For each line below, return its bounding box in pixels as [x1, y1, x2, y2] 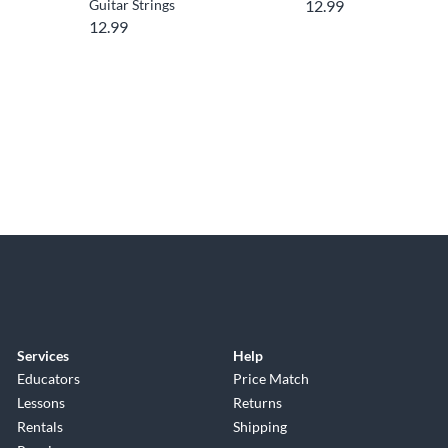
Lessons [16, 393, 65, 411]
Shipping [233, 417, 288, 435]
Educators [16, 369, 80, 387]
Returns [233, 393, 283, 411]
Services [16, 346, 69, 364]
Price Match [233, 369, 310, 387]
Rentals [16, 417, 63, 435]
